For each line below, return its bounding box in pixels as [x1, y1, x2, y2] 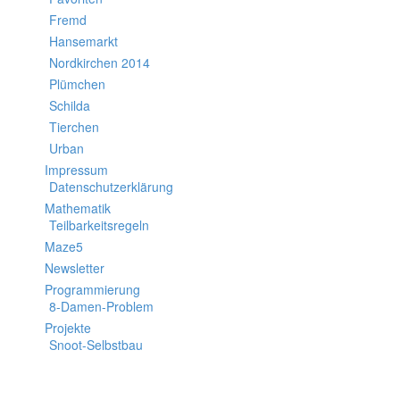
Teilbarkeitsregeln [49, 216, 149, 234]
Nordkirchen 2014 [49, 54, 150, 71]
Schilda [49, 96, 90, 114]
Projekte [45, 319, 91, 337]
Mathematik [45, 199, 111, 217]
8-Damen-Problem [49, 297, 154, 315]
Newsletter [45, 259, 104, 277]
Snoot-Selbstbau [49, 336, 143, 354]
